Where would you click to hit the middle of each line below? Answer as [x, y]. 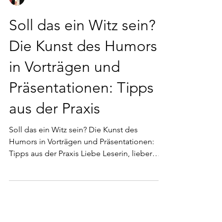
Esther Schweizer [52, 17]
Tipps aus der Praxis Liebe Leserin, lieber [81, 173]
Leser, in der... [33, 185]
